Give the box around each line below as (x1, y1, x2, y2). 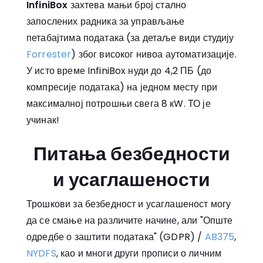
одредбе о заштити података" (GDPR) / (26, 230, 205, 244)
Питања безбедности (33, 140, 230, 167)
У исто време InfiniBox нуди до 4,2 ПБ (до (26, 64, 212, 78)
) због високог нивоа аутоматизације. (71, 48, 237, 62)
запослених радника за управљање (26, 15, 185, 29)
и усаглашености (53, 166, 210, 193)
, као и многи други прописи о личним (56, 246, 222, 260)
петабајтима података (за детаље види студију (26, 31, 234, 45)
